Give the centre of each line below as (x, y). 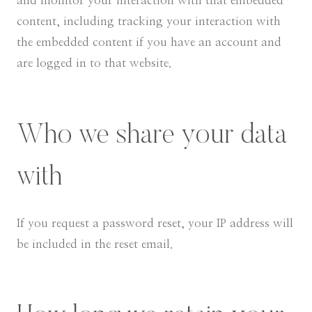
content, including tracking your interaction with (149, 21)
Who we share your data (152, 136)
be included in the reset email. (95, 244)
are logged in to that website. (94, 63)
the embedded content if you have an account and (149, 42)
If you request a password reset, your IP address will (155, 223)
